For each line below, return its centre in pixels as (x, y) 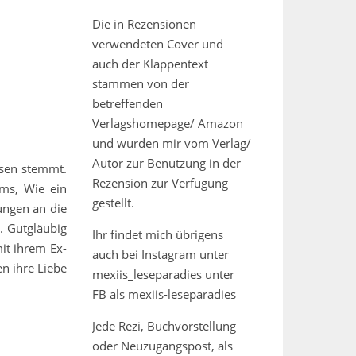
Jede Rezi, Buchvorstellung (164, 326)
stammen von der (141, 83)
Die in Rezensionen (144, 24)
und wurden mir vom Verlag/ (172, 143)
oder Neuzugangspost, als (163, 346)
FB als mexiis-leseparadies (164, 294)
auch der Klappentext (150, 64)
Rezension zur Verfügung (160, 183)
